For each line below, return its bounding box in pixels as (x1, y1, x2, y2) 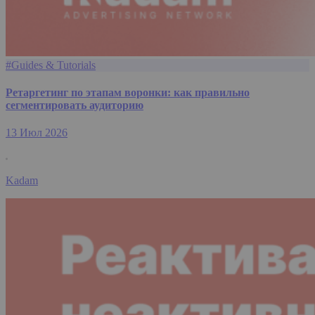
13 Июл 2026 (6, 127, 67, 139)
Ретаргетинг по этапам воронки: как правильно (6, 86, 250, 98)
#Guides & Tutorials (6, 58, 96, 71)
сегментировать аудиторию (6, 98, 143, 111)
